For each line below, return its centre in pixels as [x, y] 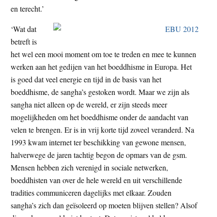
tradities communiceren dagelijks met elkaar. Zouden [91, 192]
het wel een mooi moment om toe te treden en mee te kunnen [104, 54]
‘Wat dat [24, 29]
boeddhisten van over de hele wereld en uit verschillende [97, 180]
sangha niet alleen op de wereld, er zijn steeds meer [89, 104]
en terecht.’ [28, 8]
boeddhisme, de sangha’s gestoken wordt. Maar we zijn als [100, 92]
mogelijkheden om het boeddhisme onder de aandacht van [100, 117]
